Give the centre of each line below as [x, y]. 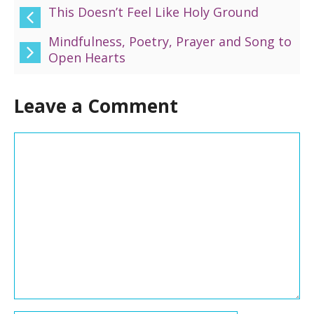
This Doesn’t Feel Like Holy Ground [153, 12]
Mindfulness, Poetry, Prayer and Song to [170, 41]
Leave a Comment [96, 106]
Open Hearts [87, 57]
